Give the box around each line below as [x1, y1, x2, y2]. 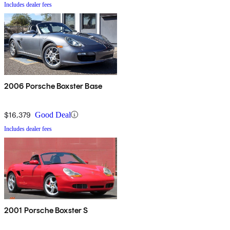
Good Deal [35, 110, 71, 119]
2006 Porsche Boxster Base [4, 81, 102, 91]
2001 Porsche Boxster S [4, 205, 88, 215]
